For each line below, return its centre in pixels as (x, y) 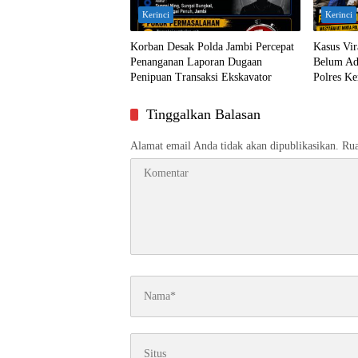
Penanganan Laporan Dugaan (196, 62)
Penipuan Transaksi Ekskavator (201, 77)
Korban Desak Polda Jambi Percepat (212, 46)
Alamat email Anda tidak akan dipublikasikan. (235, 145)
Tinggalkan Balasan (203, 114)
